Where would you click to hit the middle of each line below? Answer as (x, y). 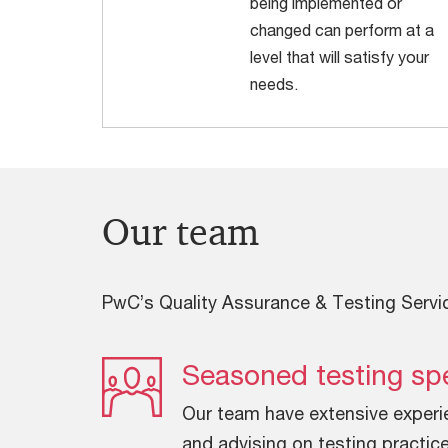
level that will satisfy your (339, 57)
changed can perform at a (341, 30)
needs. (273, 84)
